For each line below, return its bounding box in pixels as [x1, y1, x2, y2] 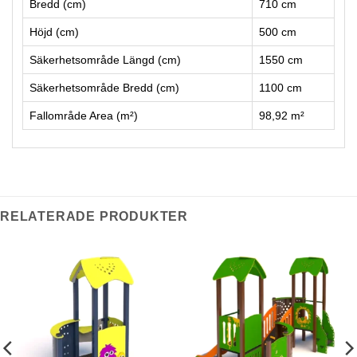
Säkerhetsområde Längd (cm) [29, 53, 181, 66]
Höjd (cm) [29, 25, 79, 38]
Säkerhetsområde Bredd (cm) [29, 80, 179, 94]
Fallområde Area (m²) [29, 108, 138, 122]
